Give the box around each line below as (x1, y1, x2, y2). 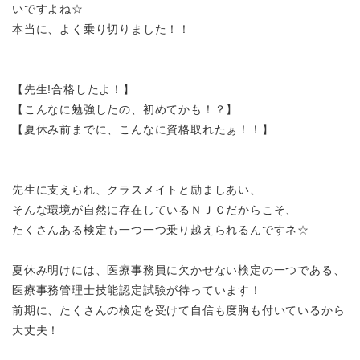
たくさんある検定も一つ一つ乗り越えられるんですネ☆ (12, 223, 309, 236)
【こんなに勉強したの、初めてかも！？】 (12, 103, 239, 116)
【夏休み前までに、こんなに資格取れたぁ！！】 (12, 123, 274, 136)
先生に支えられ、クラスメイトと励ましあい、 (12, 183, 262, 196)
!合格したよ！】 (47, 83, 135, 96)
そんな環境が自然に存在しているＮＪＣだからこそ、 (12, 203, 298, 216)
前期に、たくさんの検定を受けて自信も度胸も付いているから (12, 304, 346, 317)
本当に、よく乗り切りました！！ (12, 22, 191, 35)
